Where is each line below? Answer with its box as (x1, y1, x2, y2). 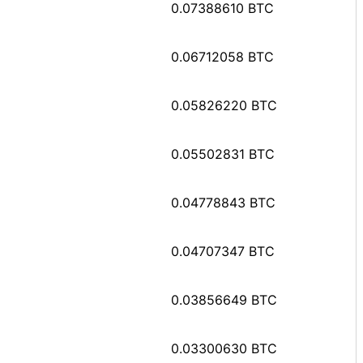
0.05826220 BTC (171, 96, 277, 113)
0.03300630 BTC (171, 340, 277, 357)
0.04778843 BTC (171, 194, 275, 211)
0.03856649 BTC (171, 291, 277, 308)
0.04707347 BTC (171, 242, 275, 259)
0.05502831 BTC (171, 145, 275, 162)
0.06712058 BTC (171, 48, 274, 65)
